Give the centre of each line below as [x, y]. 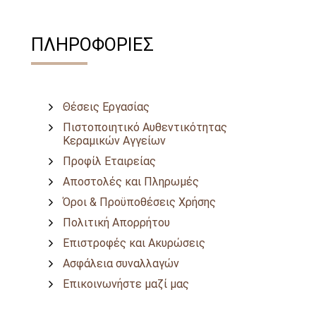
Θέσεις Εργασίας [106, 107]
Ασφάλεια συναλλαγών [121, 264]
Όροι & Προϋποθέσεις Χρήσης [139, 202]
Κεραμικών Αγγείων [114, 141]
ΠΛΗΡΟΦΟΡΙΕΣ [92, 45]
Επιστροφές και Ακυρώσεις [134, 243]
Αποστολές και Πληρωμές [131, 182]
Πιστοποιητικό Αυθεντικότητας [145, 128]
